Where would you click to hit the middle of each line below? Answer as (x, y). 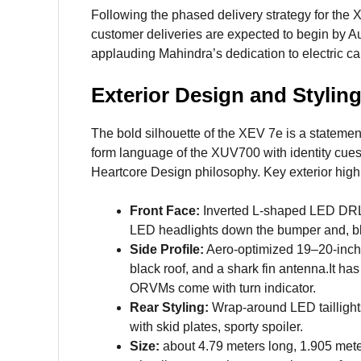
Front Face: (165, 211)
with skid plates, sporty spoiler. (216, 327)
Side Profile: (167, 250)
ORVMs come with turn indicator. (223, 288)
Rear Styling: (171, 308)
